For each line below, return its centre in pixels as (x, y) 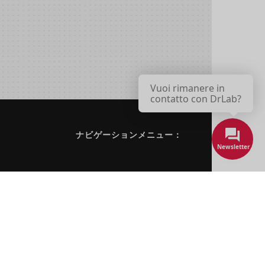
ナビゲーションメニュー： (129, 135)
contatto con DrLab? (196, 99)
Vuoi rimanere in (188, 88)
